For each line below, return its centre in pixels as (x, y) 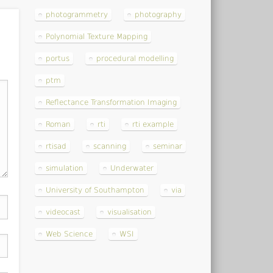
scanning (110, 146)
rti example (153, 124)
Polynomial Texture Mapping (97, 36)
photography (158, 14)
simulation (65, 168)
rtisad (56, 146)
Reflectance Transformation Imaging (112, 102)
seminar (168, 146)
